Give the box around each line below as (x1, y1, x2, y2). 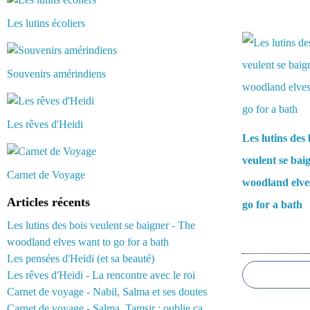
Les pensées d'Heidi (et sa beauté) (7, 253, 154, 264)
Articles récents (7, 195, 90, 209)
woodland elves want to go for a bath (7, 236, 169, 248)
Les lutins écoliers (7, 17, 85, 29)
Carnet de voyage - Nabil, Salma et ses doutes (7, 286, 207, 298)
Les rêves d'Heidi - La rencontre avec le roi (7, 269, 195, 281)
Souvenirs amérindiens (7, 68, 106, 80)
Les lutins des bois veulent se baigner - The (7, 219, 195, 231)
